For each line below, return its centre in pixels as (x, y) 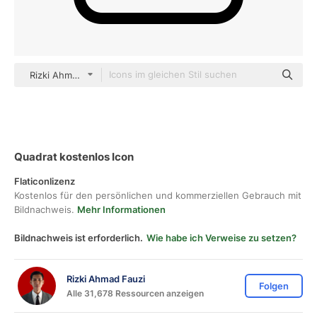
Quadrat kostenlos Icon (74, 157)
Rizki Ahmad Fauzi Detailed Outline (106, 75)
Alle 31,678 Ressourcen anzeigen (135, 293)
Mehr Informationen (121, 209)
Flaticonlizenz (45, 181)
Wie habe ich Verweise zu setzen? (221, 238)
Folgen (274, 286)
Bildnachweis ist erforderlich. (79, 238)
